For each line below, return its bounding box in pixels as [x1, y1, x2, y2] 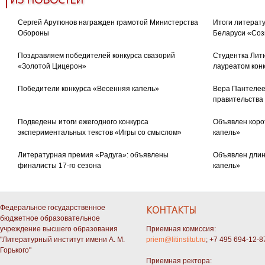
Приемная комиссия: [146, 225, 216, 234]
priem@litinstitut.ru [146, 235, 206, 244]
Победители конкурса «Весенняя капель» [17, 85, 159, 93]
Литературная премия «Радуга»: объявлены [17, 151, 169, 160]
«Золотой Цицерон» [17, 62, 86, 71]
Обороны [17, 29, 49, 38]
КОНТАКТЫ [146, 203, 196, 217]
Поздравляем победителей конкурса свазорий [17, 51, 175, 60]
